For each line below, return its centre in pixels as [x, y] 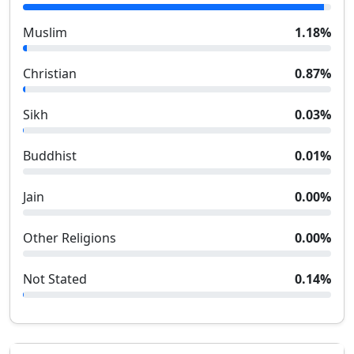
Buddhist [50, 156]
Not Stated [55, 279]
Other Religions [70, 238]
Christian [50, 73]
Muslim [45, 32]
